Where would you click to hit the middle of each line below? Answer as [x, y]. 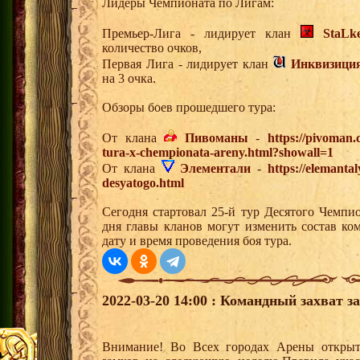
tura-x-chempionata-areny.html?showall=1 [218, 153]
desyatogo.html [143, 183]
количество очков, [152, 48]
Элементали [216, 169]
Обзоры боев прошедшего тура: [189, 108]
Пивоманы [216, 138]
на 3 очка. [129, 79]
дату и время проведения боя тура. [197, 241]
